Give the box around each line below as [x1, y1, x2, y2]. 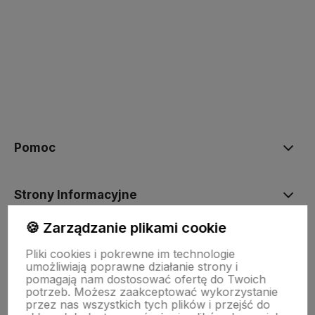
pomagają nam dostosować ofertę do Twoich [25, 272, 266, 286]
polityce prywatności [82, 102, 178, 115]
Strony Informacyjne [14, 188, 137, 202]
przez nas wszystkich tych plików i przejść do [25, 297, 271, 311]
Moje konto [14, 235, 82, 250]
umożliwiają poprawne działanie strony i [25, 259, 238, 274]
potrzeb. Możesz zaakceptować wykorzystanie [25, 285, 278, 299]
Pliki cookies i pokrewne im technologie [25, 247, 236, 261]
